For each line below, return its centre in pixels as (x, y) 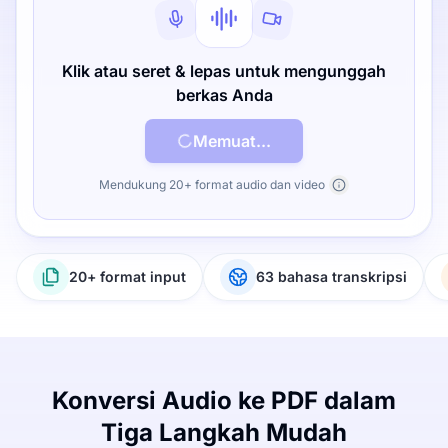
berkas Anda (224, 95)
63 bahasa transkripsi (331, 276)
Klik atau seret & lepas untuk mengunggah (224, 71)
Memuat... (232, 141)
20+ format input (127, 276)
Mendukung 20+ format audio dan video (212, 184)
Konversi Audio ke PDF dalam (224, 400)
